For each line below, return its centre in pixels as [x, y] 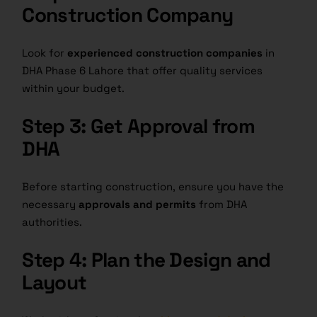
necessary [51, 204]
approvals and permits [138, 204]
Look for [45, 53]
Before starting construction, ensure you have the [153, 187]
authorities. [52, 222]
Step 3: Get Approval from [138, 126]
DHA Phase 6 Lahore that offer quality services [143, 71]
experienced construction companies [165, 53]
